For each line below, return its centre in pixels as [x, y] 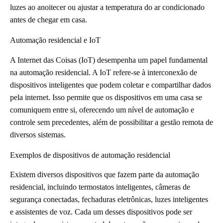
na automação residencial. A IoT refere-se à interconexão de [104, 72]
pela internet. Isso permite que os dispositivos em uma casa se [106, 97]
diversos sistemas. [38, 134]
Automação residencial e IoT [55, 40]
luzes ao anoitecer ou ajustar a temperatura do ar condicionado [107, 7]
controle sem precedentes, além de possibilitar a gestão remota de [111, 122]
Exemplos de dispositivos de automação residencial [90, 155]
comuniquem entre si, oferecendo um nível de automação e [102, 110]
